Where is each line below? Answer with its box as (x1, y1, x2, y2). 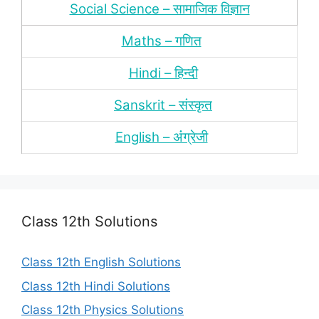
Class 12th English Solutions (21, 255, 181, 269)
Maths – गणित (121, 33, 202, 49)
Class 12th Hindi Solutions (21, 278, 170, 293)
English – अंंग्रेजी (115, 129, 208, 145)
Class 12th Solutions (21, 213, 157, 230)
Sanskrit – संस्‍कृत (114, 97, 212, 113)
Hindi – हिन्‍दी (128, 65, 198, 81)
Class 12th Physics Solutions (21, 303, 184, 317)
